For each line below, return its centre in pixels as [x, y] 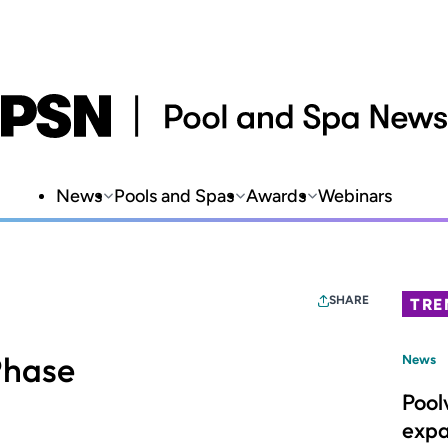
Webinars [355, 196]
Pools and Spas [174, 196]
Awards [276, 196]
